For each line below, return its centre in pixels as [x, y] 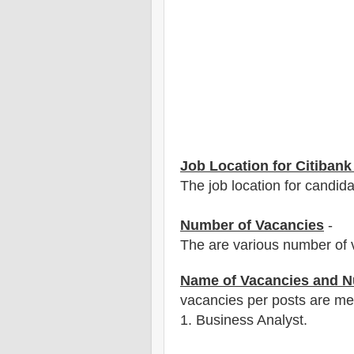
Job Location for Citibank [266, 166]
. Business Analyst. [248, 320]
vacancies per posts [245, 300]
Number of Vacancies [252, 225]
